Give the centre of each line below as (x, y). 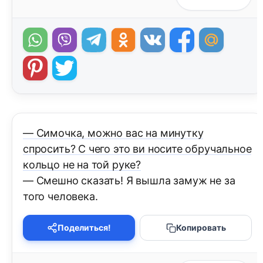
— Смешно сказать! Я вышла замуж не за (129, 181)
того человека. (60, 197)
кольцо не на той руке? (82, 165)
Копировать (201, 228)
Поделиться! (84, 228)
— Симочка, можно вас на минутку (113, 133)
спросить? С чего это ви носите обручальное (137, 149)
